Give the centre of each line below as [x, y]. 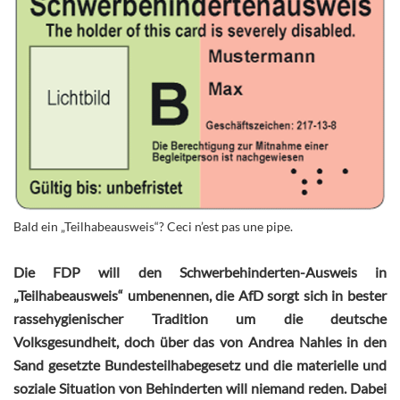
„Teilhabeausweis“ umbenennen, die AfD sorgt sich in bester [200, 295]
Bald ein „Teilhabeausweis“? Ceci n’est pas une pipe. [153, 226]
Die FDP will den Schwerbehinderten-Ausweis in [200, 271]
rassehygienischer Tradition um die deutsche [200, 318]
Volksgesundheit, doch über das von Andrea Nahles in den [200, 341]
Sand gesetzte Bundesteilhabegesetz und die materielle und [200, 364]
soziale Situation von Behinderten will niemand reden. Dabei [200, 387]
